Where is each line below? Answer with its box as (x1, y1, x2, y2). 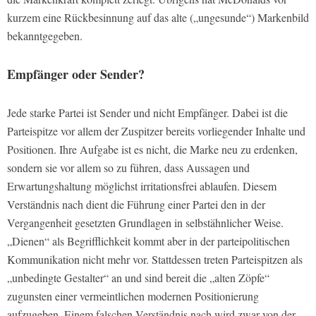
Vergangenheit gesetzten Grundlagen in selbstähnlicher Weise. (7, 215, 284, 231)
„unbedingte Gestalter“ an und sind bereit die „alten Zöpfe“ (7, 270, 269, 286)
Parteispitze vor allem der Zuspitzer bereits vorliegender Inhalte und (7, 123, 305, 139)
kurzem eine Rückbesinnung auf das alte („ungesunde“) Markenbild (7, 10, 309, 25)
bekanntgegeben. (7, 28, 83, 44)
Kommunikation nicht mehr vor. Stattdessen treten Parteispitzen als (7, 252, 303, 267)
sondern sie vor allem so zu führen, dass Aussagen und (7, 160, 250, 176)
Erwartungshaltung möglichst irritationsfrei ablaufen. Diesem (7, 178, 276, 194)
